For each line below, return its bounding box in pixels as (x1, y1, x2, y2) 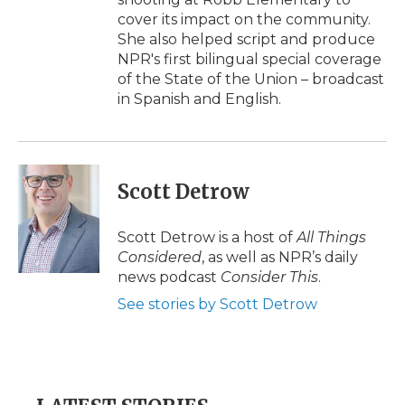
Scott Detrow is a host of (118, 229, 297, 246)
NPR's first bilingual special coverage (118, 51, 381, 68)
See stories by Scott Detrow (118, 296, 317, 313)
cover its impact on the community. (118, 11, 371, 28)
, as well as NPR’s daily (202, 249, 358, 266)
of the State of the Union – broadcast (118, 71, 384, 88)
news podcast (118, 268, 221, 286)
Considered (118, 249, 202, 266)
